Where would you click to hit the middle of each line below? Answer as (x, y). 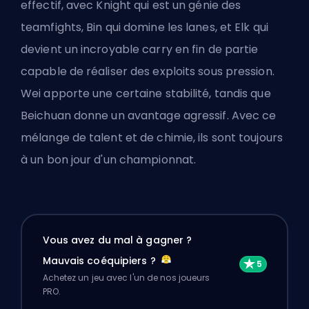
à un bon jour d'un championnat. (109, 159)
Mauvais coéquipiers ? (100, 261)
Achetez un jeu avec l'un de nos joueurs (126, 278)
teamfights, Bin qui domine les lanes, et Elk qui (144, 27)
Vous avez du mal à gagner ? (117, 240)
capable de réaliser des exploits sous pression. (148, 71)
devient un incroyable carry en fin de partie (140, 49)
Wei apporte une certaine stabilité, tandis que (146, 93)
